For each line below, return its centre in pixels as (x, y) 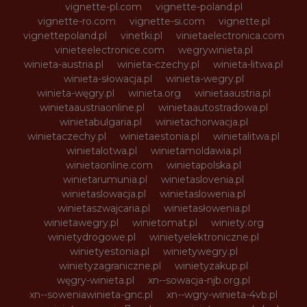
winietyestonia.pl (109, 251)
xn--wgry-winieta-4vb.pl (222, 294)
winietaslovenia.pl (202, 179)
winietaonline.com (109, 165)
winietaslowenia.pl (202, 194)
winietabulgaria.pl (100, 122)
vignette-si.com (167, 21)
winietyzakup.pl (211, 266)
